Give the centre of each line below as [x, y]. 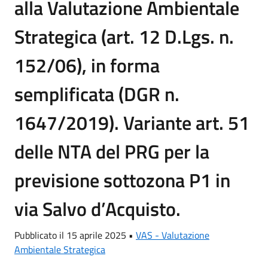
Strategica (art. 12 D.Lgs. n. [124, 36]
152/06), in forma [87, 65]
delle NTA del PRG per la [112, 151]
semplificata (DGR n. [97, 94]
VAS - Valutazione [173, 235]
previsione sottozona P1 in [122, 180]
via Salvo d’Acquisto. [98, 209]
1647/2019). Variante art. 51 [132, 123]
